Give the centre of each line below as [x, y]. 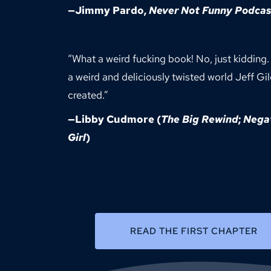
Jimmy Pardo [109, 11]
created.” [88, 95]
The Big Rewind [200, 119]
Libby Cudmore [115, 119]
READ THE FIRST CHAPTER [194, 231]
